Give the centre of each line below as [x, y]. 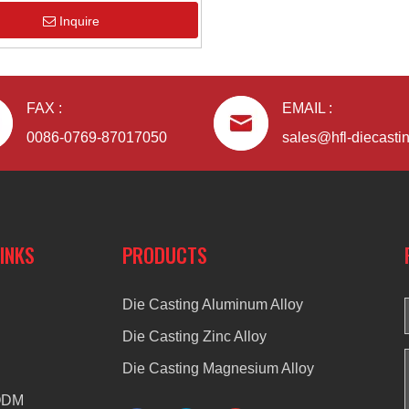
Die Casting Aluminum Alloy [213, 304]
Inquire [80, 21]
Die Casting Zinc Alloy [194, 336]
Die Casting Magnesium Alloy [218, 368]
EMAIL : [309, 108]
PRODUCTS [165, 255]
